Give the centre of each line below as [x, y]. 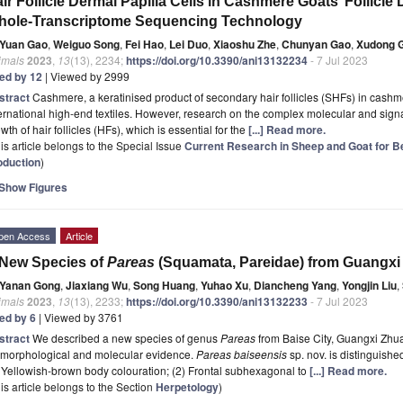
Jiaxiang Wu [97, 285]
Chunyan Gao [316, 44]
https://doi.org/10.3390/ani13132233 [217, 301]
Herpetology [187, 386]
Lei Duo [188, 44]
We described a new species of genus [126, 337]
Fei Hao [144, 44]
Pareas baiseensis [242, 354]
